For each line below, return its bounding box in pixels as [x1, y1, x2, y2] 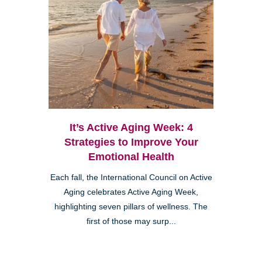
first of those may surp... [86, 217, 176, 226]
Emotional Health [88, 151, 174, 163]
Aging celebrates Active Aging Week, [64, 188, 198, 197]
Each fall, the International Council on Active [50, 173, 212, 182]
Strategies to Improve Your [64, 136, 198, 149]
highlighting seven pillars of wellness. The [54, 202, 208, 212]
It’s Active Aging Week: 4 [69, 122, 193, 134]
